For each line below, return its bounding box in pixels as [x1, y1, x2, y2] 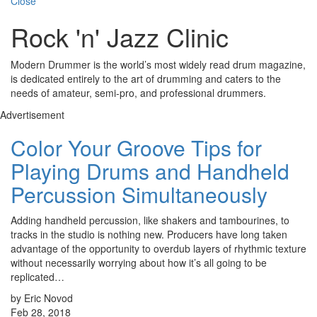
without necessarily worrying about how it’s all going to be [11, 255, 267, 270]
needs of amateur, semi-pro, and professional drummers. [11, 86, 266, 100]
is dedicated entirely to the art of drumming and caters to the [11, 71, 281, 86]
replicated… [11, 270, 64, 284]
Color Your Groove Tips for [11, 132, 262, 163]
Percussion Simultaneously [11, 179, 267, 210]
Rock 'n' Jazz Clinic [11, 18, 229, 55]
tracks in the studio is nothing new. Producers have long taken [11, 227, 287, 242]
